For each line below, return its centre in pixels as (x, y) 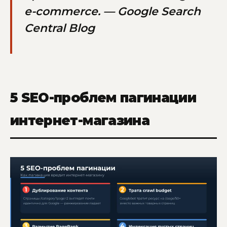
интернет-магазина (80, 121)
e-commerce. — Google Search (112, 11)
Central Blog (60, 28)
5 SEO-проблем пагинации (103, 98)
